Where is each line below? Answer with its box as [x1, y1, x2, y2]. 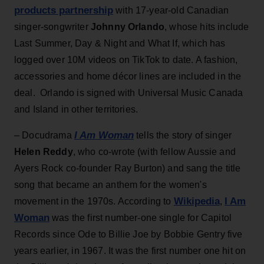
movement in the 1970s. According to [14, 196, 174, 206]
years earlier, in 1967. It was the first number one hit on [14, 245, 246, 256]
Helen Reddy [14, 146, 73, 157]
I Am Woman [74, 129, 134, 141]
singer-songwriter [14, 21, 91, 32]
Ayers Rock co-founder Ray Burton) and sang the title [14, 163, 241, 173]
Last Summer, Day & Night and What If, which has [14, 38, 226, 48]
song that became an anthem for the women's [14, 179, 207, 190]
